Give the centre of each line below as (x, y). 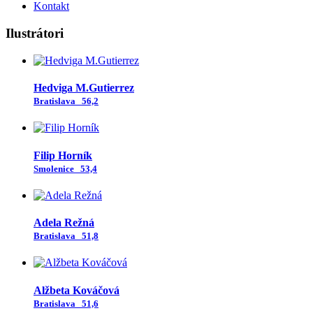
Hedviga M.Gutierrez (84, 87)
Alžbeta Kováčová (77, 290)
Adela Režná (64, 223)
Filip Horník (63, 155)
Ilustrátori (35, 33)
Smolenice (56, 168)
